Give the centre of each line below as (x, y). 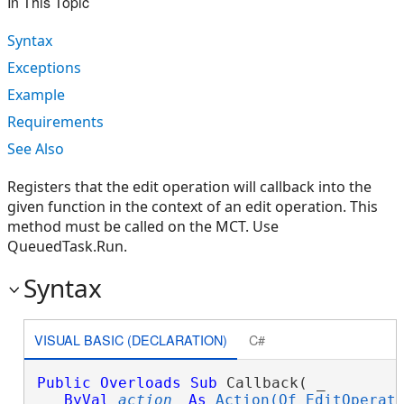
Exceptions (44, 68)
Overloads (140, 383)
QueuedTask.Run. (67, 246)
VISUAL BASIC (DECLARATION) (130, 339)
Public (64, 383)
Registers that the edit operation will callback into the (189, 187)
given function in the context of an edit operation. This (193, 207)
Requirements (55, 122)
